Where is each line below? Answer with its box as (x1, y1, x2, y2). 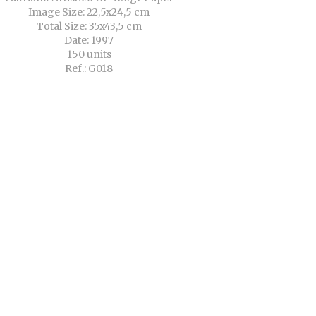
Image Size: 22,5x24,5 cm (28, 6, 150, 19)
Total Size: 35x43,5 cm (36, 20, 142, 33)
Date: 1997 (64, 34, 114, 47)
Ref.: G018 (65, 62, 113, 75)
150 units (66, 48, 111, 61)
